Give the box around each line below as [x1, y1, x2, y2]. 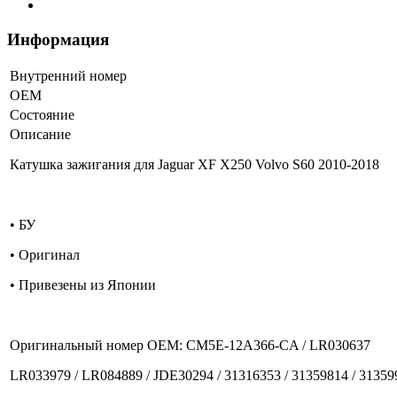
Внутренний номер [10, 68, 127, 84]
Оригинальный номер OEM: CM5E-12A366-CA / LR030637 [10, 338, 370, 354]
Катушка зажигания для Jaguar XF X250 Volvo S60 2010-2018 [10, 157, 379, 173]
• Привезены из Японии [10, 277, 156, 293]
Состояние [10, 107, 74, 123]
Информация [7, 29, 109, 49]
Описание [10, 127, 71, 143]
